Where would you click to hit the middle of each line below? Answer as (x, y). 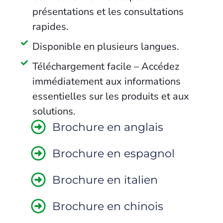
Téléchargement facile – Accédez (106, 66)
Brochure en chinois (108, 206)
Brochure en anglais (108, 127)
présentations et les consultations (108, 11)
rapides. (50, 26)
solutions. (54, 111)
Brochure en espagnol (113, 153)
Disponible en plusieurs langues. (106, 46)
